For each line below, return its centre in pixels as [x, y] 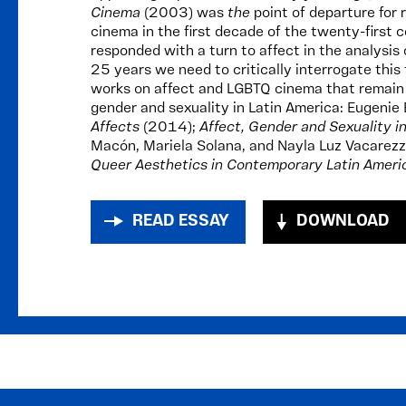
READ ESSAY [181, 222]
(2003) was [186, 14]
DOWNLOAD [343, 222]
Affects [117, 128]
